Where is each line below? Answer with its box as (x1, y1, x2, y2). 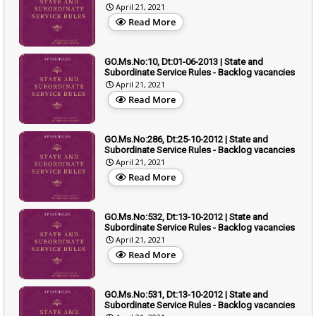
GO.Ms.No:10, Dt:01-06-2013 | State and (104, 56, 263, 67)
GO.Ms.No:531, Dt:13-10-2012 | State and (104, 288, 268, 300)
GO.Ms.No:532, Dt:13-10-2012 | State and (104, 211, 268, 222)
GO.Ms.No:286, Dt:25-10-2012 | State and (104, 133, 268, 145)
